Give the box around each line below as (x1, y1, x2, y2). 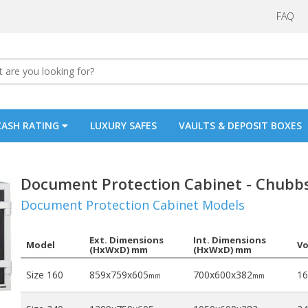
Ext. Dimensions (89, 234, 164, 247)
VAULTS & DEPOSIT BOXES (179, 119, 302, 132)
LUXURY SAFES (90, 119, 157, 132)
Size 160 (26, 268, 63, 282)
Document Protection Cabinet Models (21, 197, 245, 213)
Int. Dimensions (193, 234, 266, 247)
